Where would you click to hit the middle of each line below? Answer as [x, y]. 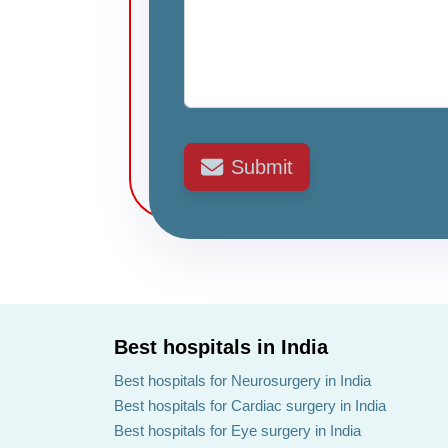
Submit [262, 167]
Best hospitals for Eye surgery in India [237, 430]
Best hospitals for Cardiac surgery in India [250, 405]
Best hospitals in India [221, 347]
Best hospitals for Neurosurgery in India [242, 380]
